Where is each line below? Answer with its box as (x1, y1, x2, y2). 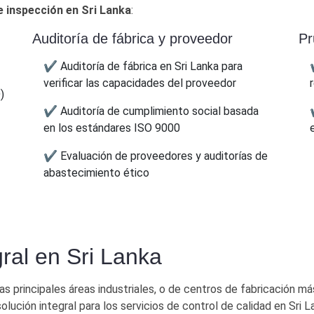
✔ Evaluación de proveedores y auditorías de (43, 149, 268, 163)
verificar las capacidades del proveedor (43, 76, 236, 90)
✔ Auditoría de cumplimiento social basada (43, 104, 259, 118)
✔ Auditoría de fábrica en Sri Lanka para (43, 59, 243, 73)
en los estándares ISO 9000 (43, 121, 180, 135)
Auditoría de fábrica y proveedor (32, 30, 233, 46)
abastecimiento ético (43, 165, 149, 179)
